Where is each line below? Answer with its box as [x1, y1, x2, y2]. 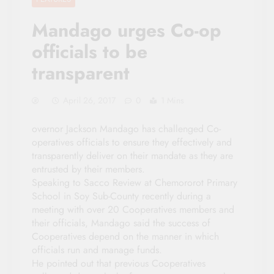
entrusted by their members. [32, 161, 145, 176]
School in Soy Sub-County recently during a [32, 188, 211, 203]
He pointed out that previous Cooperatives [32, 256, 206, 270]
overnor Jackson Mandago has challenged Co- [32, 121, 221, 136]
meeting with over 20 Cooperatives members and [32, 202, 234, 217]
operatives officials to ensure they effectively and [32, 135, 232, 149]
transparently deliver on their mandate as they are [32, 148, 233, 163]
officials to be [32, 38, 147, 65]
